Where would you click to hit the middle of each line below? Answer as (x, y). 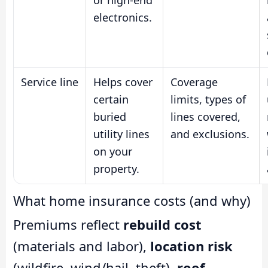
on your (113, 152)
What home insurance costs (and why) (132, 201)
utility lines (121, 134)
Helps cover (123, 82)
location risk (191, 246)
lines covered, (205, 117)
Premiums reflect (68, 225)
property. (116, 169)
